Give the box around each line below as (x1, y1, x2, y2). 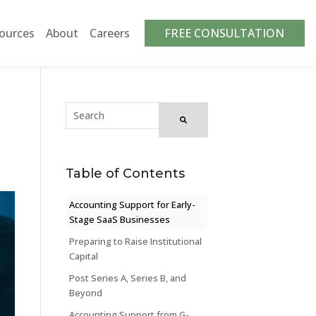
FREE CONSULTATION (164, 25, 285, 42)
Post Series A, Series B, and (68, 271, 186, 284)
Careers (89, 25, 130, 42)
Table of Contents (65, 165, 185, 181)
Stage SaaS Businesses (68, 212, 170, 226)
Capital (68, 249, 98, 262)
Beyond (68, 286, 102, 299)
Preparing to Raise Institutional (68, 234, 202, 248)
